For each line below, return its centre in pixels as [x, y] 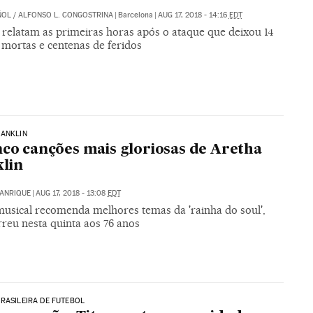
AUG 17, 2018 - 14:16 [193, 15]
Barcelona [135, 15]
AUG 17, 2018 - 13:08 [71, 194]
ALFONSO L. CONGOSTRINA [65, 15]
